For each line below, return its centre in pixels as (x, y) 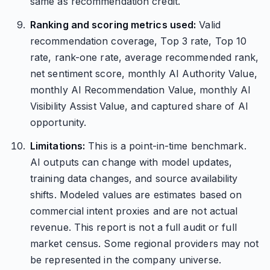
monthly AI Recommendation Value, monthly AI (140, 90)
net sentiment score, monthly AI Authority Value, (143, 74)
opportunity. (58, 122)
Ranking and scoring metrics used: (113, 25)
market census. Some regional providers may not (144, 243)
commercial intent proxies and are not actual (134, 211)
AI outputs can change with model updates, (131, 162)
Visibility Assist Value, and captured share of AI (139, 106)
